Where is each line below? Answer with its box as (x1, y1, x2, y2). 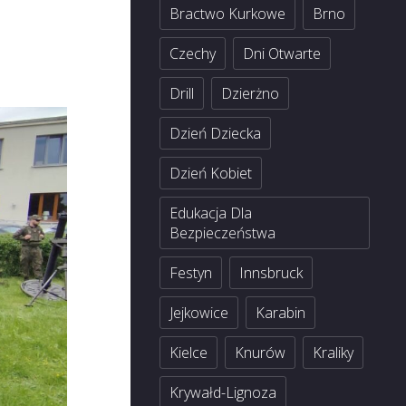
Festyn (169, 263, 212, 283)
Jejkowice (169, 303, 228, 323)
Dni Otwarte (243, 43, 321, 63)
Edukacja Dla (169, 203, 252, 223)
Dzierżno (221, 83, 279, 103)
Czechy (169, 43, 216, 63)
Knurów (235, 343, 285, 362)
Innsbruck (239, 263, 303, 283)
